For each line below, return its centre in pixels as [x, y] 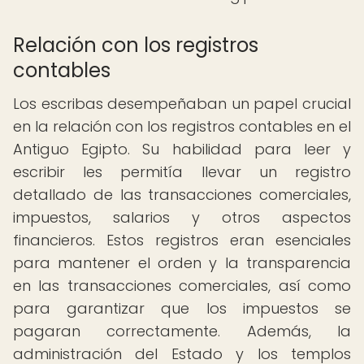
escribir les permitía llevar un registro [182, 172]
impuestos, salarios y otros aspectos [182, 217]
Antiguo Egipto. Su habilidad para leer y [182, 149]
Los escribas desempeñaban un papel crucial [182, 104]
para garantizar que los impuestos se [182, 308]
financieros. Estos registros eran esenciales [182, 240]
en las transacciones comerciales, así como [182, 286]
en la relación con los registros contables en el [182, 126]
